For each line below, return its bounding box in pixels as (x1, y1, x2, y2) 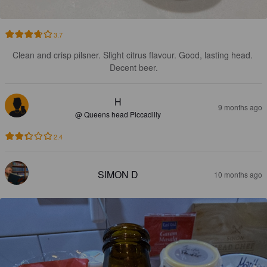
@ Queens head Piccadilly (75, 108, 161, 119)
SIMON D (98, 167, 138, 181)
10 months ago (214, 169, 262, 179)
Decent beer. (109, 61, 158, 73)
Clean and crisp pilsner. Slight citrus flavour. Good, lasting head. (12, 48, 255, 61)
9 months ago (218, 101, 262, 112)
